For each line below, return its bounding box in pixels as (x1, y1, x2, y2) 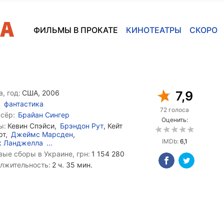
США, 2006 (22, 88, 59, 97)
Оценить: (161, 116, 188, 123)
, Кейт (103, 121, 122, 130)
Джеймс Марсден (11, 130, 73, 138)
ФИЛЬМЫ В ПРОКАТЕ (33, 25, 118, 35)
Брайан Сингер (18, 110, 69, 119)
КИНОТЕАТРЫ (126, 25, 181, 35)
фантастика (4, 99, 43, 108)
